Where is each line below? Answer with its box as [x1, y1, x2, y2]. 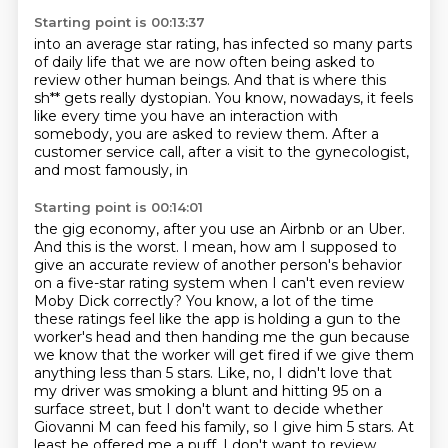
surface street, [33, 400, 138, 418]
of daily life [33, 53, 111, 71]
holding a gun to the [257, 310, 401, 328]
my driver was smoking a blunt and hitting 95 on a [33, 382, 382, 400]
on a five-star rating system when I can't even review [33, 274, 404, 292]
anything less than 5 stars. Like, [33, 364, 253, 382]
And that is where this [233, 71, 386, 89]
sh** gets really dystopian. [33, 89, 215, 107]
